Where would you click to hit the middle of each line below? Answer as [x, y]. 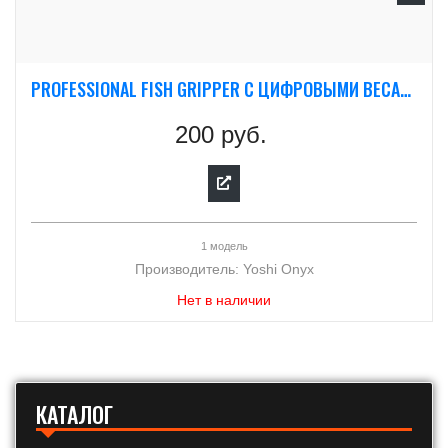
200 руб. [220, 134]
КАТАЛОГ [74, 414]
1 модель [224, 246]
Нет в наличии [224, 300]
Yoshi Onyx [278, 269]
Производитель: [188, 269]
